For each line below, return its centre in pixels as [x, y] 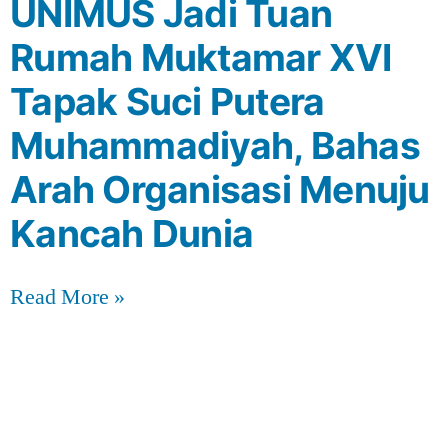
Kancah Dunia [132, 233]
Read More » [67, 296]
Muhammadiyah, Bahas [215, 145]
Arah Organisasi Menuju [220, 189]
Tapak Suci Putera [167, 101]
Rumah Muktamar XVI [201, 57]
